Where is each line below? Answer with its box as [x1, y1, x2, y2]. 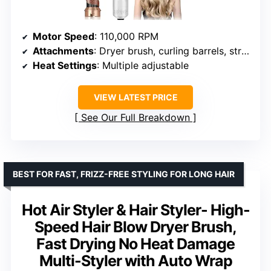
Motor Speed [33, 30, 94, 42]
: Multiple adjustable [97, 59, 189, 71]
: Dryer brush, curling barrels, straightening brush [94, 44, 241, 57]
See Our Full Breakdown [81, 111, 190, 123]
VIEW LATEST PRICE [93, 91, 178, 102]
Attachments [33, 44, 94, 57]
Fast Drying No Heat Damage [36, 234, 235, 253]
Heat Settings [33, 59, 97, 71]
